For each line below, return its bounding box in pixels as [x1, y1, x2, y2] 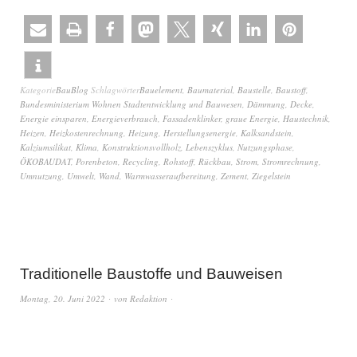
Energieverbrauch [92, 112, 158, 124]
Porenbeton [76, 155, 118, 167]
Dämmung [247, 98, 285, 110]
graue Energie [226, 112, 278, 124]
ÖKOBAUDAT [20, 155, 71, 167]
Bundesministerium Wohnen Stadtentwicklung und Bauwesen [20, 98, 242, 110]
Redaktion [130, 292, 167, 304]
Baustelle [237, 84, 271, 96]
